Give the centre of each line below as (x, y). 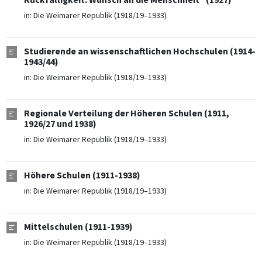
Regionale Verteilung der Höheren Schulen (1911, (126, 113)
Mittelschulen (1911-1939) (78, 227)
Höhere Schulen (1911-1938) (82, 175)
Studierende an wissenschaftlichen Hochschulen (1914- (139, 51)
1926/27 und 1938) (60, 124)
